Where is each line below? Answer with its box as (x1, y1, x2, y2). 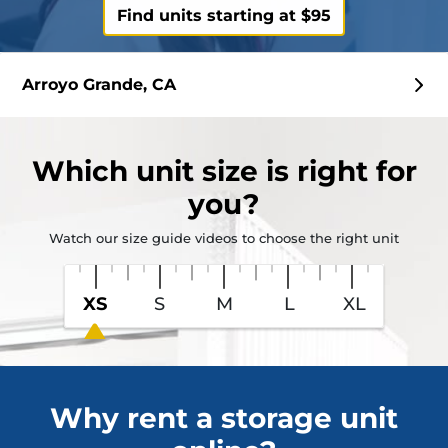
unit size (135, 154, 258, 188)
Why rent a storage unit (50, 401, 398, 435)
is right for (257, 154, 417, 188)
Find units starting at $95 (117, 6, 331, 25)
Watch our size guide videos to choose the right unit (49, 230, 399, 246)
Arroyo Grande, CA (22, 75, 176, 94)
